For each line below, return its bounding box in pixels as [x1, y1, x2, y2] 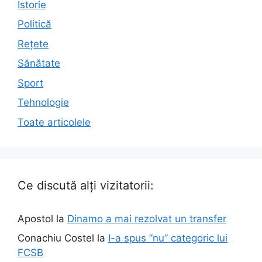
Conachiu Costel [18, 232, 94, 244]
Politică [18, 18, 51, 30]
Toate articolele [18, 116, 91, 128]
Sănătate [18, 57, 60, 70]
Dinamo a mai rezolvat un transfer [67, 212, 226, 225]
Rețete [18, 37, 49, 50]
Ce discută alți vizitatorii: [18, 178, 154, 192]
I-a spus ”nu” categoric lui [108, 232, 227, 244]
